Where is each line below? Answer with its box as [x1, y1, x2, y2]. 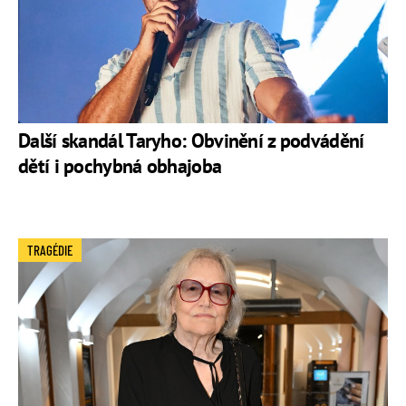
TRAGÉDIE [27, 241, 72, 258]
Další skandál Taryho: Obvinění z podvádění [18, 127, 364, 153]
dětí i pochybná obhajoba [18, 152, 222, 179]
